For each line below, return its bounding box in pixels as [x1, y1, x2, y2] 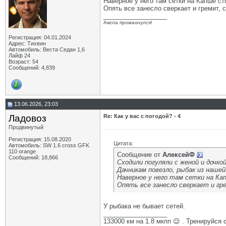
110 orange [9, 148, 36, 154]
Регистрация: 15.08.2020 [9, 136, 71, 142]
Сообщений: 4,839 [9, 65, 55, 71]
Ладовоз [9, 113, 46, 124]
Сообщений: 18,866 [9, 154, 58, 160]
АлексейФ [162, 151, 195, 158]
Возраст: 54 [9, 59, 38, 65]
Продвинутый [9, 124, 43, 130]
